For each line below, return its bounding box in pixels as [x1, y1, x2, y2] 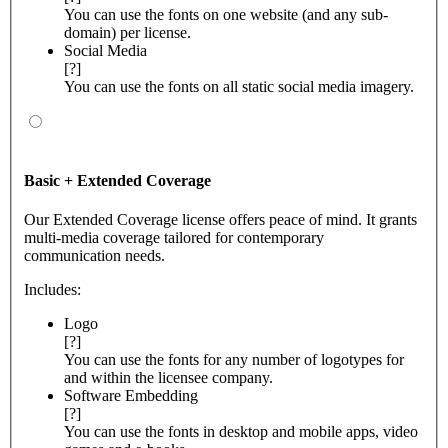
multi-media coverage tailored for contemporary [24, 228, 324, 246]
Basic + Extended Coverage [24, 171, 211, 189]
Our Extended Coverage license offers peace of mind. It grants [24, 210, 417, 228]
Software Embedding [64, 386, 198, 404]
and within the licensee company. [64, 368, 273, 386]
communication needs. [24, 246, 165, 264]
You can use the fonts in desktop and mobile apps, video [64, 422, 418, 440]
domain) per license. [64, 24, 191, 42]
